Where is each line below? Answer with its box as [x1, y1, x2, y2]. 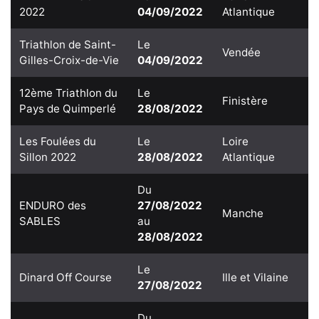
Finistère [222, 93, 268, 108]
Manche [222, 206, 263, 220]
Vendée [222, 45, 261, 59]
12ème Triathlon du [19, 85, 117, 100]
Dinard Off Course [19, 270, 112, 284]
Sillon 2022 [19, 150, 76, 164]
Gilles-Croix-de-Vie [19, 53, 119, 67]
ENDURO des [19, 198, 86, 212]
